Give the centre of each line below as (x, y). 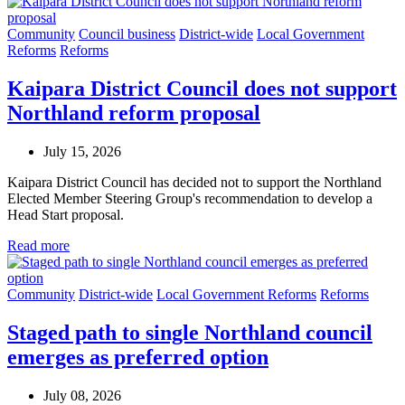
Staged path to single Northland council (190, 332)
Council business (127, 34)
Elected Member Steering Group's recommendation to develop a (190, 198)
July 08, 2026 (82, 395)
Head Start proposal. (66, 214)
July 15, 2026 (82, 151)
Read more (38, 245)
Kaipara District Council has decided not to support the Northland (194, 182)
